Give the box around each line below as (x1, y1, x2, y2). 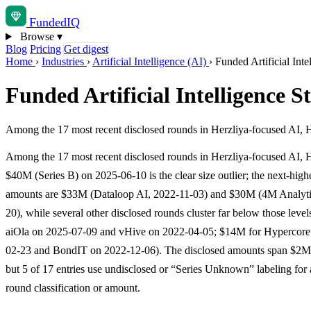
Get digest (64, 43, 108, 55)
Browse (17, 31, 57, 42)
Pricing (30, 43, 61, 55)
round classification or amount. (6, 281, 140, 294)
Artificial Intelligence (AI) (92, 56, 209, 67)
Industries (42, 56, 87, 67)
